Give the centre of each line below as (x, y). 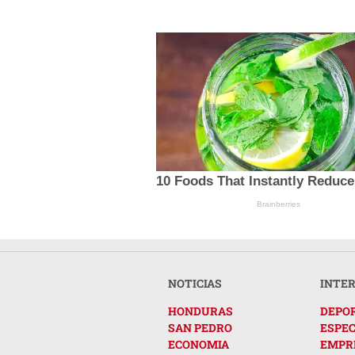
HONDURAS (200, 311)
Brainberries (279, 204)
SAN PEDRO (200, 327)
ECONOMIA (198, 344)
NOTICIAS (195, 283)
